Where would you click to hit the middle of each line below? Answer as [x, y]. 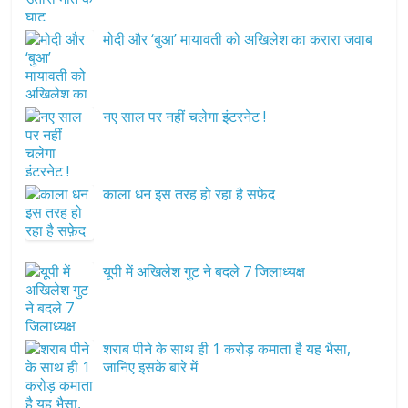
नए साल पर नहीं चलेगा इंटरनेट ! [185, 117]
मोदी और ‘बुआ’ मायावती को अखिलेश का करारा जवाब [238, 40]
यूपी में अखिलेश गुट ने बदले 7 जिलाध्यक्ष [204, 272]
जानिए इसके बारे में [151, 367]
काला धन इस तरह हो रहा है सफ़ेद [189, 194]
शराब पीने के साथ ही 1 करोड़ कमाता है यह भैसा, [227, 349]
